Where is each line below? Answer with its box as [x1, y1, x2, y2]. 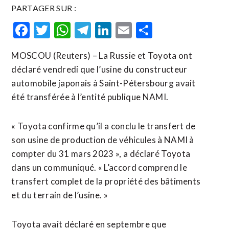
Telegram [91, 20, 158, 40]
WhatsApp [71, 20, 148, 40]
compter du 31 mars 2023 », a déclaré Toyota [11, 148, 191, 159]
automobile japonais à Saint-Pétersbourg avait [11, 78, 196, 88]
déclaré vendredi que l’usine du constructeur [11, 64, 188, 75]
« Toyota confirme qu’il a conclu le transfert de [11, 121, 196, 131]
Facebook [30, 20, 99, 40]
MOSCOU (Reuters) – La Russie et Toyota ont [11, 50, 192, 61]
